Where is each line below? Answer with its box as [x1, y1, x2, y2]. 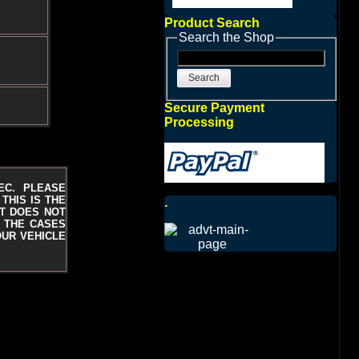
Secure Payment [163, 100, 264, 115]
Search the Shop [178, 30, 274, 44]
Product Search [163, 16, 260, 30]
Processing [163, 115, 234, 129]
